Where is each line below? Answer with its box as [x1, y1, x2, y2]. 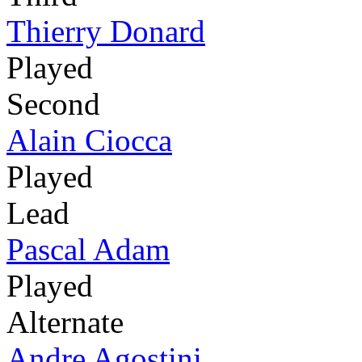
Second [6, 86, 100, 122]
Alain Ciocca [6, 123, 172, 158]
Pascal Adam [6, 232, 170, 267]
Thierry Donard [6, 14, 205, 49]
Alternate [6, 305, 124, 340]
